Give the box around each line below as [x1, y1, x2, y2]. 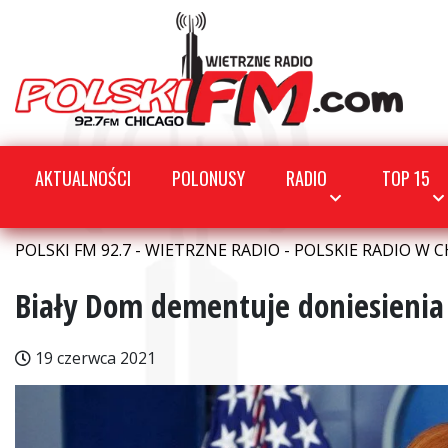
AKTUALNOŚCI [35, 165, 131, 191]
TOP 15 [382, 165, 431, 191]
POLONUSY [172, 165, 245, 191]
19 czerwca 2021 [31, 347, 156, 369]
